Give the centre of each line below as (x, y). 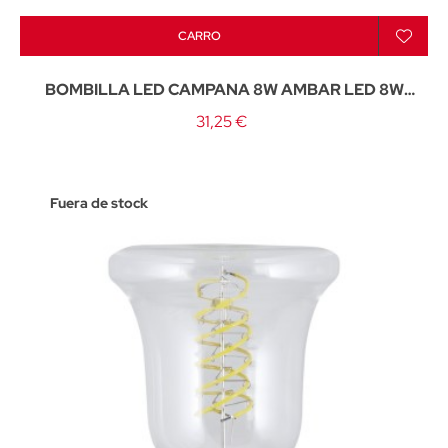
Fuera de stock (99, 202)
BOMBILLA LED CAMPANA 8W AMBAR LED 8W (224, 89)
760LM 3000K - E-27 (224, 117)
